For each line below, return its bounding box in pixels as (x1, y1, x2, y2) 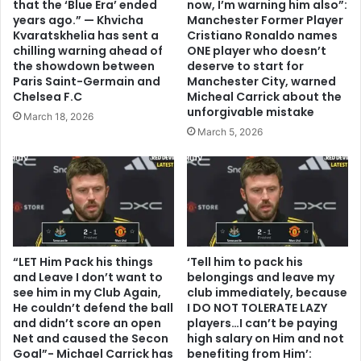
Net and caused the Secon (13, 330, 168, 347)
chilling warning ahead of (13, 42, 163, 59)
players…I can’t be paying (187, 315, 338, 332)
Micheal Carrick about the (187, 88, 342, 105)
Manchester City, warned (187, 73, 336, 89)
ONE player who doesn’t (187, 42, 326, 59)
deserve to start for (187, 57, 304, 74)
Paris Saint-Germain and (13, 73, 160, 89)
